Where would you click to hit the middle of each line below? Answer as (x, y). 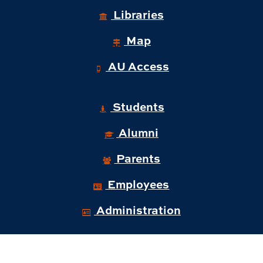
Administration (137, 209)
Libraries (137, 14)
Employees (137, 183)
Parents (137, 158)
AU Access (137, 65)
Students (137, 106)
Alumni (137, 132)
